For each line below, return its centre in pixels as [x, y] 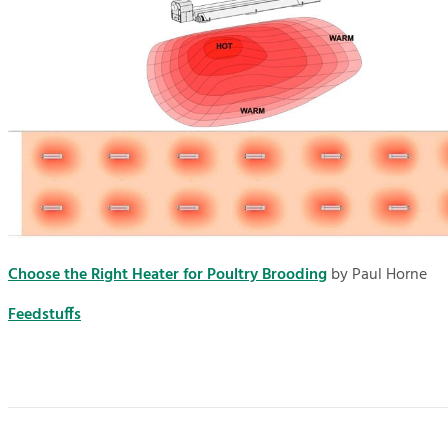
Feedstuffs [44, 315]
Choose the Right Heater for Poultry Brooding [167, 275]
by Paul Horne [377, 275]
